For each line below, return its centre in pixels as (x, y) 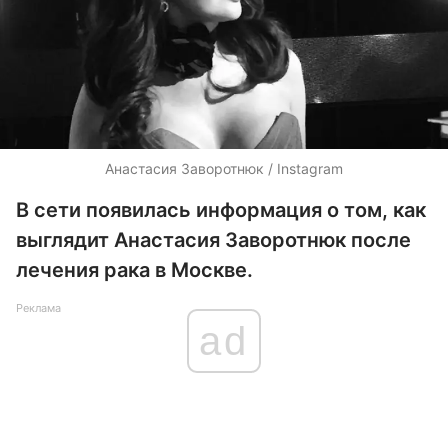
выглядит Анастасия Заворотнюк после (213, 240)
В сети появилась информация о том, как (221, 210)
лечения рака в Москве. (134, 270)
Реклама (38, 308)
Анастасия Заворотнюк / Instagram (224, 168)
